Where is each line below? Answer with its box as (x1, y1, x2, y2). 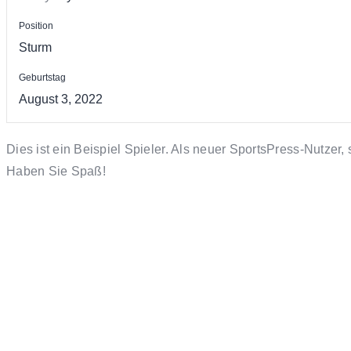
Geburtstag (19, 72, 66, 84)
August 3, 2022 (19, 92, 103, 107)
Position (19, 20, 53, 32)
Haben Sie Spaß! (6, 165, 106, 179)
